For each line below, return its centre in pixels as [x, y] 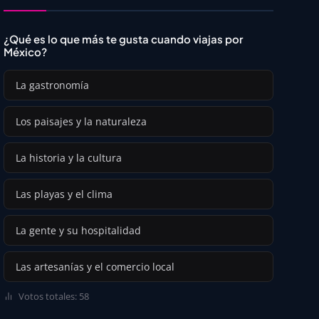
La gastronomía [52, 85]
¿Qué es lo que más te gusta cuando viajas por [123, 39]
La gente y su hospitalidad [78, 230]
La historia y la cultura [68, 158]
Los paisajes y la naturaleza [81, 121]
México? [25, 52]
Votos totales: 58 [52, 296]
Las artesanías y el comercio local [95, 267]
